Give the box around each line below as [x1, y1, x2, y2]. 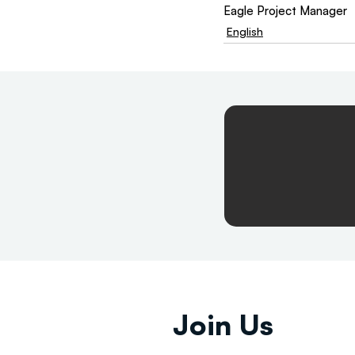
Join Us [173, 307, 273, 342]
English [227, 24, 263, 38]
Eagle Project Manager [223, 2, 350, 18]
